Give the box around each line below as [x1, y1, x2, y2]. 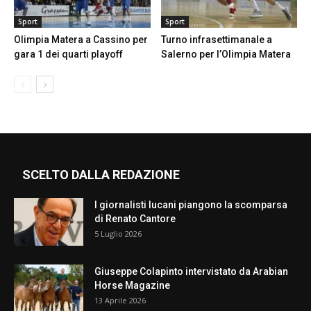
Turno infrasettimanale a [160, 34, 272, 46]
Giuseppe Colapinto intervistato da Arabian [94, 266, 288, 278]
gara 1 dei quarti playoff [14, 49, 123, 60]
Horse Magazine [94, 280, 170, 292]
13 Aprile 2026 [94, 295, 146, 306]
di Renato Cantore [94, 213, 176, 225]
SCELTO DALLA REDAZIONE [22, 167, 180, 183]
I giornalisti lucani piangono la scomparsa [94, 199, 287, 211]
